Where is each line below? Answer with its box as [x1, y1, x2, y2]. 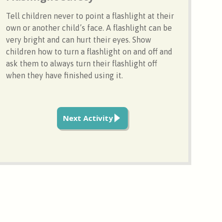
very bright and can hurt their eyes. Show [6, 35, 152, 44]
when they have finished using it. [6, 70, 123, 80]
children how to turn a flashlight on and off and [6, 47, 173, 56]
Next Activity [62, 112, 113, 123]
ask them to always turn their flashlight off [6, 58, 158, 68]
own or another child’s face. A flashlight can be [6, 23, 172, 32]
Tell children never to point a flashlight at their [6, 11, 174, 20]
